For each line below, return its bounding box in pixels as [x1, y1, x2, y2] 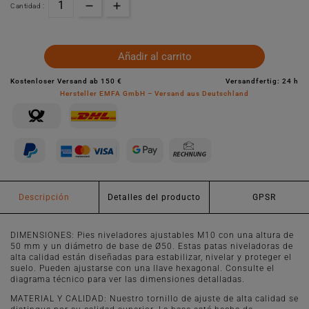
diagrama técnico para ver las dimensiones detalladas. [10, 275, 245, 285]
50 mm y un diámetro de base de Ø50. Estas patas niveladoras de [10, 241, 293, 252]
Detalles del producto [107, 192, 201, 203]
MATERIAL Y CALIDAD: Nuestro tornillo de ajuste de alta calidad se [10, 294, 299, 304]
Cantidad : [10, 2, 44, 10]
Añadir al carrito [117, 50, 192, 63]
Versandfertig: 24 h [226, 77, 299, 86]
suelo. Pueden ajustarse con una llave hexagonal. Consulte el [10, 263, 275, 274]
